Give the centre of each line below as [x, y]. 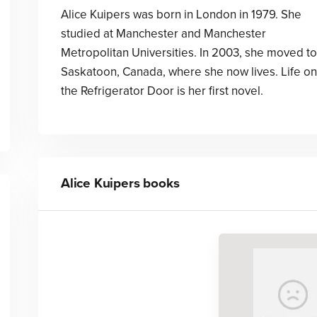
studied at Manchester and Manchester [163, 34]
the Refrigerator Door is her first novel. [162, 91]
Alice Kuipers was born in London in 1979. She [181, 15]
